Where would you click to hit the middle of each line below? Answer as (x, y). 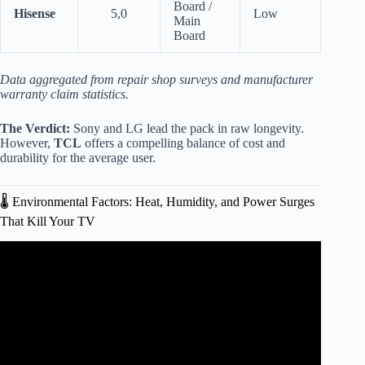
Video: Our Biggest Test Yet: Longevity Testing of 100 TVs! (161, 271)
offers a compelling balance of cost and (183, 143)
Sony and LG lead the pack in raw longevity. (187, 129)
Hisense (35, 14)
